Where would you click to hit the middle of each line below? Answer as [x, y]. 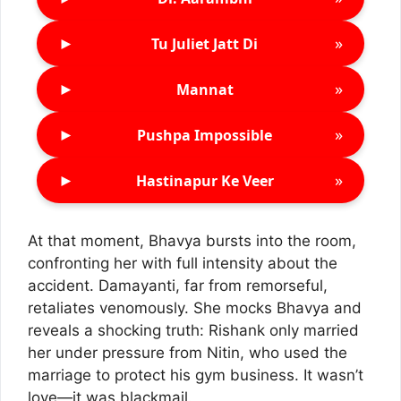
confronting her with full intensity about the [183, 264]
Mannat [205, 89]
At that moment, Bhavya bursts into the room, [192, 241]
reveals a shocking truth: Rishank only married [193, 331]
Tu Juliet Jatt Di [205, 43]
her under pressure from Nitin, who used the [188, 353]
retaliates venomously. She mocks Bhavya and [195, 308]
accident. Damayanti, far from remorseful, [178, 286]
